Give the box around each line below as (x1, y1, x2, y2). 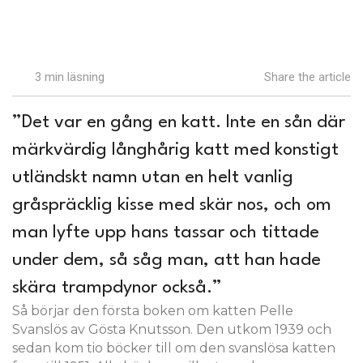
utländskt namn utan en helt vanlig (12, 169, 293, 186)
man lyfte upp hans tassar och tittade (12, 224, 319, 241)
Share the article (261, 70, 351, 84)
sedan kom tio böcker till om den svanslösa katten (12, 340, 335, 356)
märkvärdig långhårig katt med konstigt (12, 141, 339, 159)
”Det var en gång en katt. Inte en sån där (12, 113, 345, 131)
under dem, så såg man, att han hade (12, 251, 321, 269)
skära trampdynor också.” (12, 279, 222, 297)
